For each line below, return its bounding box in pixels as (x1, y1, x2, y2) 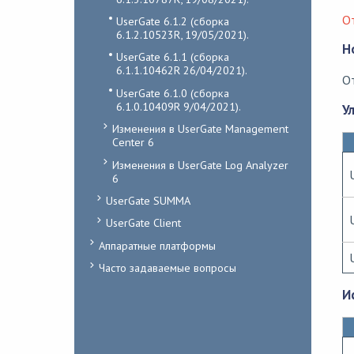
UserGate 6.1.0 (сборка (115, 85, 229, 100)
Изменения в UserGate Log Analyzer (111, 156, 288, 172)
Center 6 (111, 134, 154, 150)
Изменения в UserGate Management (111, 121, 288, 137)
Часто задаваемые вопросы (98, 260, 236, 276)
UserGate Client (105, 215, 181, 231)
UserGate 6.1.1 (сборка (115, 49, 229, 65)
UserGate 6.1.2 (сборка (115, 13, 229, 29)
